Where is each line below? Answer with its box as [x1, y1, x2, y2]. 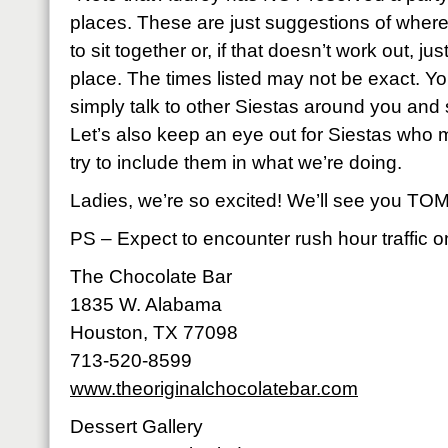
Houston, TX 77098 [70, 322, 238, 343]
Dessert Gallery [70, 416, 203, 437]
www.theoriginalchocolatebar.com [70, 378, 358, 399]
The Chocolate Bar [70, 266, 232, 287]
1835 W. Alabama [70, 294, 222, 315]
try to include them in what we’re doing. [70, 152, 402, 173]
